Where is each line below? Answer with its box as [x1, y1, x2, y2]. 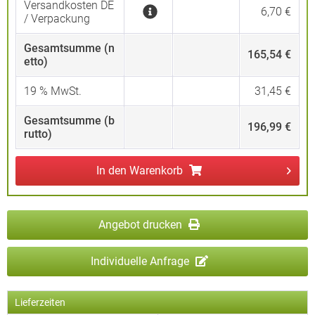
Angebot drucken [98, 218, 185, 231]
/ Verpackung [24, 12, 90, 25]
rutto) [24, 127, 52, 141]
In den [96, 164, 127, 177]
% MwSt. [37, 84, 82, 98]
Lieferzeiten [15, 297, 65, 308]
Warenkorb [129, 164, 183, 177]
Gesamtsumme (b [24, 114, 115, 127]
